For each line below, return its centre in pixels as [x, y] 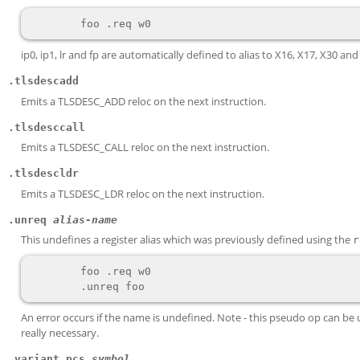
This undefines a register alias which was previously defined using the [187, 239]
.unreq [31, 219]
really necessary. [60, 333]
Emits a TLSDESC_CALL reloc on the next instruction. [145, 147]
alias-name [85, 219]
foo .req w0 [55, 271]
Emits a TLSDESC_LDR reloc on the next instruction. [143, 193]
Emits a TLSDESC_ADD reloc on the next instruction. [143, 101]
